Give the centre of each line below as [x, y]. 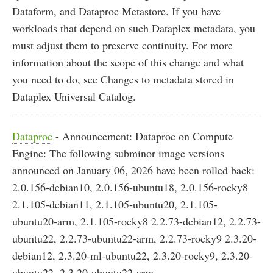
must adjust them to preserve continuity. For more [122, 45]
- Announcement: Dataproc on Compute [143, 136]
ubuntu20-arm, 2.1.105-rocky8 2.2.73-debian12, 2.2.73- [136, 222]
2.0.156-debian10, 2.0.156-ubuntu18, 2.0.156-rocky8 [130, 187]
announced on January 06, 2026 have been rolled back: [133, 170]
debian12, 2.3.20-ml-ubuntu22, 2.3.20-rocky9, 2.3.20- [133, 256]
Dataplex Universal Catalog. [74, 97]
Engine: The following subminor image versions [118, 153]
